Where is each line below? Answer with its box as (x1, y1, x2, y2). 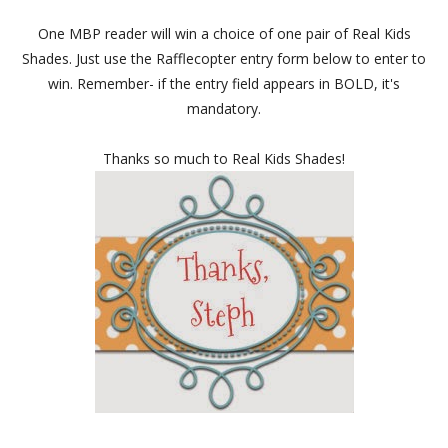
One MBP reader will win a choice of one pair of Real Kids (37, 24, 411, 44)
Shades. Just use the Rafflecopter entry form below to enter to (22, 49, 426, 69)
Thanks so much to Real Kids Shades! (103, 149, 345, 169)
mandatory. (187, 99, 261, 119)
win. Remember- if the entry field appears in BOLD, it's (48, 74, 400, 94)
